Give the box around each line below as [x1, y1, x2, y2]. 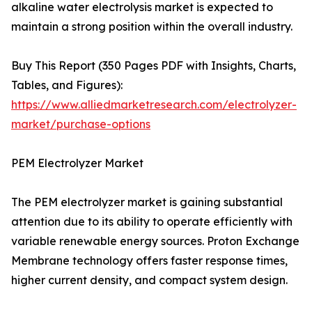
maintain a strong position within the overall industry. [11, 19, 292, 34]
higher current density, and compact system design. [11, 273, 288, 288]
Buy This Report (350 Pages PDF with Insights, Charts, [11, 58, 296, 73]
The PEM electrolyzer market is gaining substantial [11, 195, 283, 210]
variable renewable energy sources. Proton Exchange [11, 234, 299, 249]
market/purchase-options [11, 117, 150, 132]
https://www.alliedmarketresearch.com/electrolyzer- [11, 97, 297, 112]
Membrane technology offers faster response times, [11, 253, 288, 268]
